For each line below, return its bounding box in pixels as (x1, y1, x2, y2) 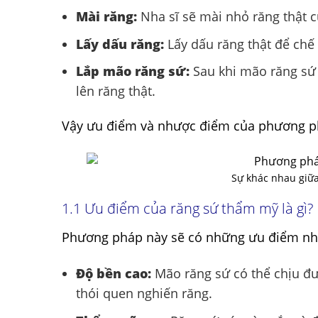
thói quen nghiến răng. (76, 284, 212, 302)
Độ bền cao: (76, 264, 151, 282)
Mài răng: (76, 7, 137, 25)
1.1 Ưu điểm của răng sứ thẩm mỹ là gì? (62, 198, 317, 218)
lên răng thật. (76, 82, 155, 100)
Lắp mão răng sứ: (76, 62, 190, 80)
